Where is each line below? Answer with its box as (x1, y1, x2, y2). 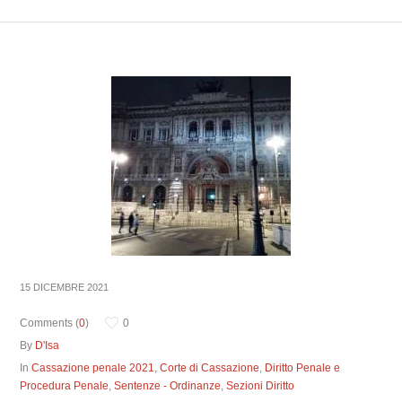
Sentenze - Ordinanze (114, 380, 222, 392)
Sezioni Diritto (226, 380, 295, 392)
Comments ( (20, 317, 80, 329)
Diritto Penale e (265, 362, 341, 374)
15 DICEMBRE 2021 (20, 282, 109, 293)
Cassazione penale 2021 (31, 362, 155, 374)
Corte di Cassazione (160, 362, 260, 374)
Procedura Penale (20, 380, 109, 392)
